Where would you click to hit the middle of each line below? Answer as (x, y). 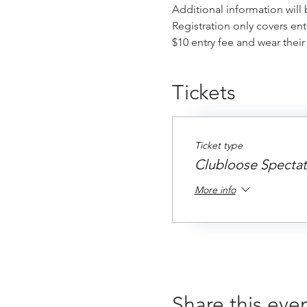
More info (215, 190)
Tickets (204, 93)
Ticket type (218, 145)
